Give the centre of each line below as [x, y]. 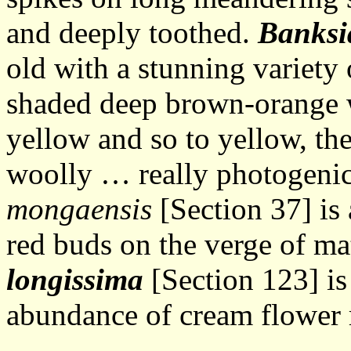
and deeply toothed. [132, 33]
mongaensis [79, 209]
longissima [75, 279]
